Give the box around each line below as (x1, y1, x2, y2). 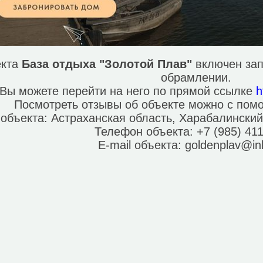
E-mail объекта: (97, 139, 185, 151)
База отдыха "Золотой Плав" (21, 58, 192, 70)
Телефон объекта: (94, 125, 197, 138)
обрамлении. (160, 71, 231, 84)
